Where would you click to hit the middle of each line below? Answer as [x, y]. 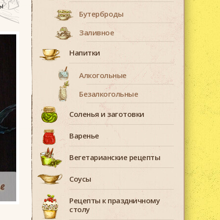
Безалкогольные [109, 94]
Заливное [96, 32]
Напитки [85, 53]
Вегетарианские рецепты [115, 157]
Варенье [84, 136]
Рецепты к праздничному [114, 200]
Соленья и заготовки [107, 114]
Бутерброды [101, 14]
